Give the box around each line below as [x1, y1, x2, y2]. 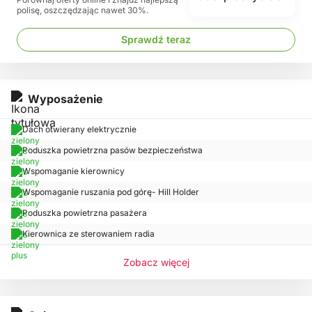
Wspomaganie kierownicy [22, 166, 125, 177]
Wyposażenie [28, 91, 103, 106]
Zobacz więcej [123, 256, 189, 268]
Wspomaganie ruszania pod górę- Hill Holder [22, 187, 199, 198]
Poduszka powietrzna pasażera [22, 208, 147, 219]
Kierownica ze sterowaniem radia [22, 228, 155, 240]
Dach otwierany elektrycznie [22, 124, 136, 135]
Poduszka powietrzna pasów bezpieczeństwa [22, 145, 203, 156]
